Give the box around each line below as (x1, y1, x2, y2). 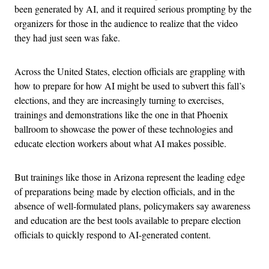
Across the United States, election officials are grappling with (14, 64, 245, 77)
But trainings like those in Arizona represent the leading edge (14, 170, 245, 183)
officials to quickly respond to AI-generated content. (14, 228, 214, 241)
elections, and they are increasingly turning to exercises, (14, 93, 224, 106)
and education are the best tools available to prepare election (14, 213, 241, 226)
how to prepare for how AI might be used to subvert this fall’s (14, 79, 245, 92)
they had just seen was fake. (14, 31, 123, 44)
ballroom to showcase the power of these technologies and (14, 122, 233, 135)
